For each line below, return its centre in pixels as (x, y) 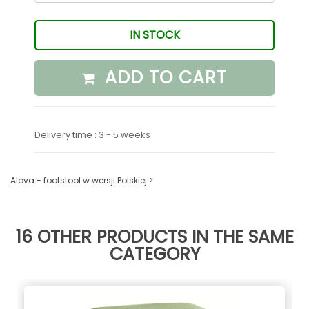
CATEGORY (154, 254)
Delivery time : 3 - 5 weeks (92, 134)
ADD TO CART (166, 77)
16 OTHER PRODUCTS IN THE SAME (154, 237)
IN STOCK (154, 34)
